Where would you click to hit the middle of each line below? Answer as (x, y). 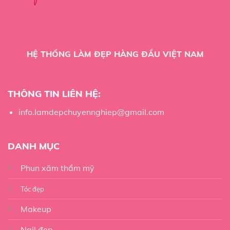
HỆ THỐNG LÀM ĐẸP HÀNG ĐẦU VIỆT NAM (115, 54)
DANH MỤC (33, 146)
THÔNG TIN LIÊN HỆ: (54, 93)
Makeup (36, 209)
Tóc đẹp (32, 189)
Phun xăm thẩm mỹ (57, 168)
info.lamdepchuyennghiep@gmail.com (91, 112)
